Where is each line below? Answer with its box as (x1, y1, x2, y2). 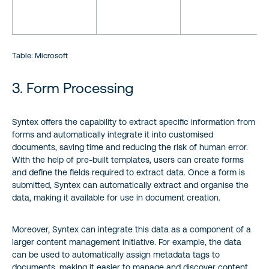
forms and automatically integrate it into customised (12, 129, 213, 139)
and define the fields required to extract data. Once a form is (12, 167, 245, 177)
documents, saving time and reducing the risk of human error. (12, 142, 248, 152)
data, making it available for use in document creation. (12, 192, 220, 202)
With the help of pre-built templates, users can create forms (12, 154, 244, 165)
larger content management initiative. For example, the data (12, 237, 241, 247)
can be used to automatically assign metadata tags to (12, 249, 220, 259)
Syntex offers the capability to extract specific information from (12, 116, 255, 127)
